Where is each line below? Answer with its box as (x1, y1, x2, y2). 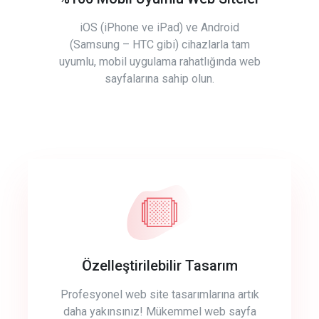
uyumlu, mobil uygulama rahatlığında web (58, 55, 261, 69)
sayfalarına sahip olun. (105, 72, 214, 86)
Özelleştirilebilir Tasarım (81, 257, 238, 275)
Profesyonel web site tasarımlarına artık (60, 288, 259, 302)
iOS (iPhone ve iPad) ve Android (80, 21, 239, 35)
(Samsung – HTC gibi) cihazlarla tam (69, 38, 250, 52)
